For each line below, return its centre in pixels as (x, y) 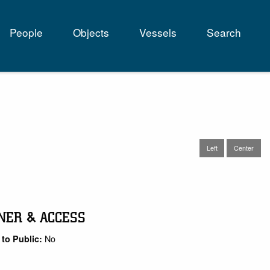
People (26, 33)
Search (224, 33)
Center (244, 148)
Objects (91, 33)
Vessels (158, 33)
